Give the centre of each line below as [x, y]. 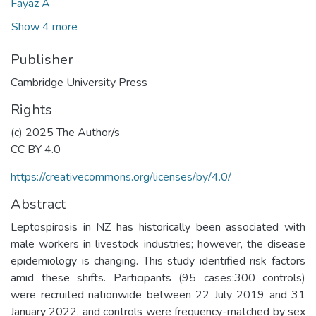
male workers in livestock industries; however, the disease [158, 244]
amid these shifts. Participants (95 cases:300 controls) [158, 278]
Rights [31, 109]
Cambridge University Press [79, 82]
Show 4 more [44, 26]
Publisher [42, 59]
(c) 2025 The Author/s [65, 132]
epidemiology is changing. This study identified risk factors [158, 261]
